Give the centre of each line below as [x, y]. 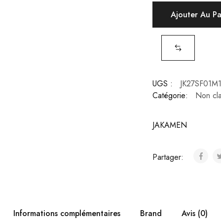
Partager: [169, 157]
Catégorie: [170, 96]
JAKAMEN [169, 125]
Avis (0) [195, 214]
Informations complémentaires [67, 214]
